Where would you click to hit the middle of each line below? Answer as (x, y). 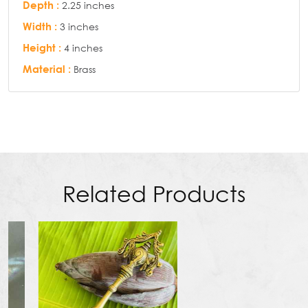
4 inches (82, 47)
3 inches (78, 26)
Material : (47, 68)
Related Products (154, 193)
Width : (40, 26)
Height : (42, 47)
